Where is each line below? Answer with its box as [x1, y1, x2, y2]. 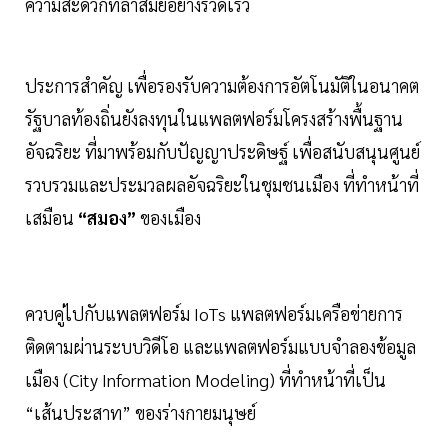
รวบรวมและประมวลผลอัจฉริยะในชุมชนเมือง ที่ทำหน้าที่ [25, 172, 419, 196]
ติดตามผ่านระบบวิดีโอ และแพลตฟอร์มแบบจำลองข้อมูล [25, 334, 416, 358]
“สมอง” [78, 205, 140, 229]
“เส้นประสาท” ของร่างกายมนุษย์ [25, 400, 256, 424]
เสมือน [25, 205, 78, 229]
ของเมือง [140, 205, 201, 229]
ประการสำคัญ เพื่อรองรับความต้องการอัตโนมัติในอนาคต [25, 73, 419, 97]
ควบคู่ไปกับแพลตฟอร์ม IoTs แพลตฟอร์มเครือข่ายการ [25, 301, 403, 325]
